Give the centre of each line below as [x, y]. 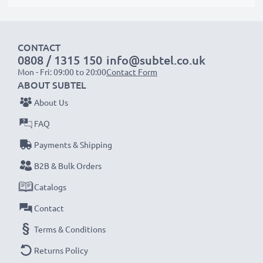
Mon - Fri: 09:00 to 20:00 [62, 72]
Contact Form [132, 72]
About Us [51, 102]
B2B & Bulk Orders [68, 166]
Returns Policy [61, 250]
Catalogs [50, 187]
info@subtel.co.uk [156, 60]
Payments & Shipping [73, 144]
